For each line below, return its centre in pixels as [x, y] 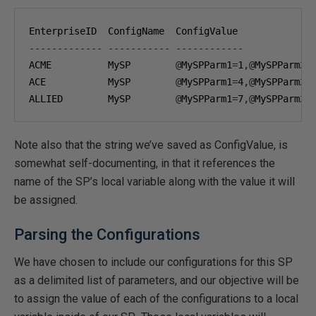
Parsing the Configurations [107, 235]
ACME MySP [102, 65]
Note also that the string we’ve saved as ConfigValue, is [151, 145]
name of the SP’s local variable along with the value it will [154, 182]
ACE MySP [102, 82]
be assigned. [46, 200]
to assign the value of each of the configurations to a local [156, 299]
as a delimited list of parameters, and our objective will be [157, 280]
